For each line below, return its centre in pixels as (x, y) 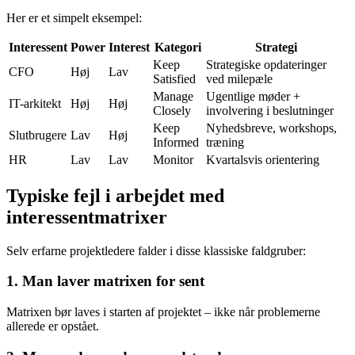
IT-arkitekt (35, 103)
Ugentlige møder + (253, 96)
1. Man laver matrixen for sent (105, 281)
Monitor (173, 159)
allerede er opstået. (53, 326)
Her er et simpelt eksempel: (74, 17)
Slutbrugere (38, 135)
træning (225, 142)
